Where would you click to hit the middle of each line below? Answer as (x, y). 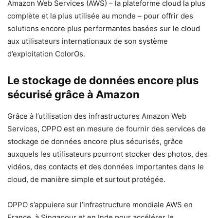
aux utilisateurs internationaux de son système (88, 41)
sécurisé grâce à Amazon (73, 94)
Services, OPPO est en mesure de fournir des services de (107, 129)
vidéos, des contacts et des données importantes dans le (106, 167)
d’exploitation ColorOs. (46, 54)
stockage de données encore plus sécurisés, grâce (95, 141)
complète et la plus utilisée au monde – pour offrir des (100, 16)
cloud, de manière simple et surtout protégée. (86, 179)
